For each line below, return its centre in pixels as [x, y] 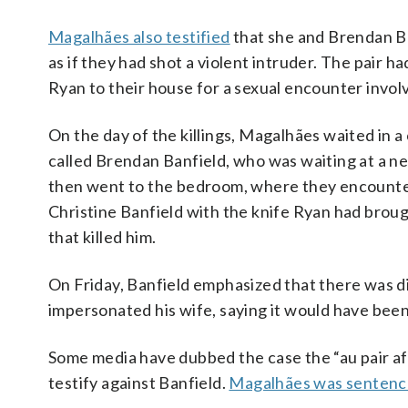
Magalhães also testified [139, 36]
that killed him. [102, 237]
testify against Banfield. [139, 382]
